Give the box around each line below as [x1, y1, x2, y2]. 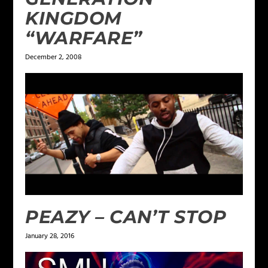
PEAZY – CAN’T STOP [25, 206, 227, 229]
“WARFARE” [25, 26, 142, 49]
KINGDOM [25, 7, 122, 29]
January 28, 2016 [25, 230, 75, 243]
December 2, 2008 [25, 51, 82, 63]
